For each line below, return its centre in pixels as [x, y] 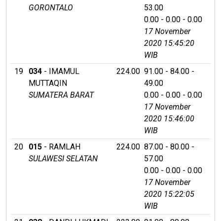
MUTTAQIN [48, 83]
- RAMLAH [61, 147]
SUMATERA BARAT [61, 95]
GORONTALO [51, 7]
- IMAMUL [61, 71]
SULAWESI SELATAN [63, 158]
